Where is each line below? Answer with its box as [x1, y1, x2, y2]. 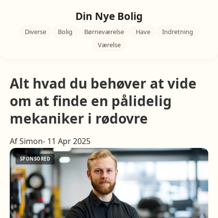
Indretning [162, 27, 193, 36]
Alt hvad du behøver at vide [10, 74, 197, 92]
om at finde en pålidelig [10, 91, 172, 110]
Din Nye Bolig [75, 9, 143, 23]
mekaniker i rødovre [10, 109, 148, 127]
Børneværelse [84, 27, 124, 36]
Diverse [25, 27, 46, 36]
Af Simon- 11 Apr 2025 [10, 136, 91, 146]
